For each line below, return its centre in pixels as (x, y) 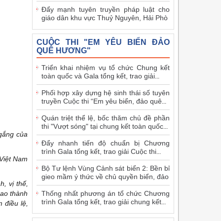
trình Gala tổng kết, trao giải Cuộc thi (99, 151)
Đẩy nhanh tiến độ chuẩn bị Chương (105, 143)
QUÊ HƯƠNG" (63, 50)
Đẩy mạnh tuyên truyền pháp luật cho (105, 9)
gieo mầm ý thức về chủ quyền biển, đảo (105, 176)
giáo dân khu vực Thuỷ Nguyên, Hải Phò (104, 18)
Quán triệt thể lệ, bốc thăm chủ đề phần (105, 118)
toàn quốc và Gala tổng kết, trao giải (98, 76)
